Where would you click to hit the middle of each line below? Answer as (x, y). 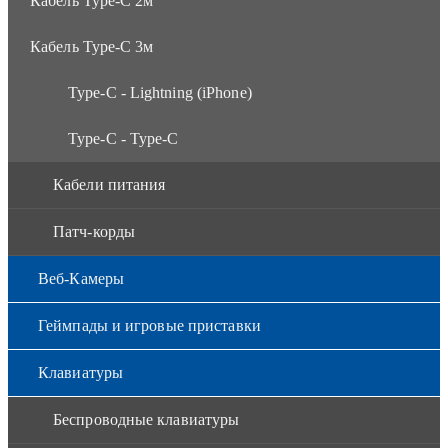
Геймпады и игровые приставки (149, 325)
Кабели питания (109, 184)
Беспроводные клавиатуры (146, 419)
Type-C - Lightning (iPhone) (160, 92)
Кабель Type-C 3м (92, 46)
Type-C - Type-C (123, 138)
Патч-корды (94, 231)
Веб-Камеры (81, 278)
